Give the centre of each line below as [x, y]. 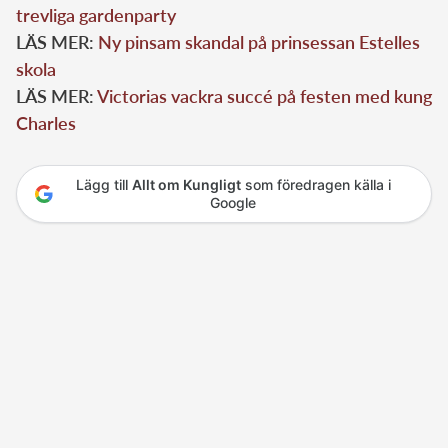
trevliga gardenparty [96, 14]
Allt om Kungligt [186, 184]
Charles [46, 122]
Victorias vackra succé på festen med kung [264, 95]
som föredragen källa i [315, 184]
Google [233, 202]
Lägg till [103, 184]
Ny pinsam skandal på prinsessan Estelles [259, 41]
